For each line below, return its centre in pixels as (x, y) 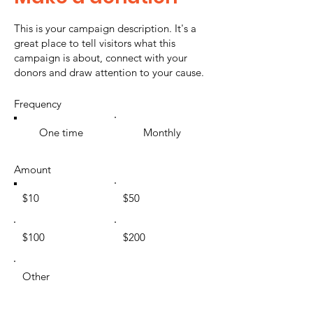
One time (61, 132)
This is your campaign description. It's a (105, 28)
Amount (32, 169)
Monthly (162, 132)
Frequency (38, 103)
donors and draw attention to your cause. (109, 72)
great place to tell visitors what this (95, 43)
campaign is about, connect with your (101, 57)
